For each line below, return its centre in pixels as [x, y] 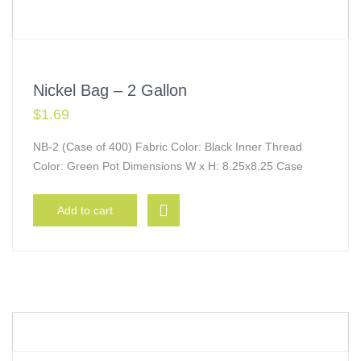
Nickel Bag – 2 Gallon [110, 90]
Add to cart [85, 210]
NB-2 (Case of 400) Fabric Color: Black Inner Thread [168, 147]
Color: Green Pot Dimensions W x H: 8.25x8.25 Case [168, 166]
